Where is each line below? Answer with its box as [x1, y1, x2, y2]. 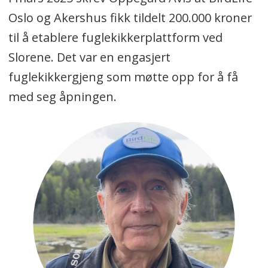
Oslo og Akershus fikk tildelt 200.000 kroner [8, 10, 252, 26]
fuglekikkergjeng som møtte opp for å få [8, 69, 238, 86]
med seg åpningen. [8, 89, 120, 105]
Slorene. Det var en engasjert [8, 49, 170, 66]
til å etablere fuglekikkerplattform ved [8, 29, 223, 46]
